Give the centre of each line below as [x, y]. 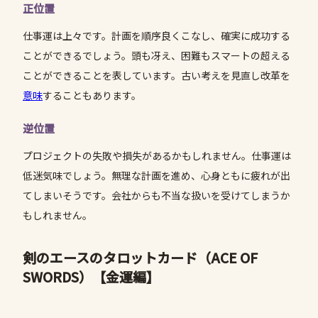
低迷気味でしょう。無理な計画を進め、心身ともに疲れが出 [157, 176]
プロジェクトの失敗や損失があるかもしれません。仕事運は [157, 156]
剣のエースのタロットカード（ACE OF [140, 258]
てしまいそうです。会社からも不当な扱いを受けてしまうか [157, 196]
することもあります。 [92, 95]
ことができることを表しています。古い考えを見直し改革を [157, 76]
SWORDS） [57, 277]
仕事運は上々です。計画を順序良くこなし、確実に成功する [157, 36]
